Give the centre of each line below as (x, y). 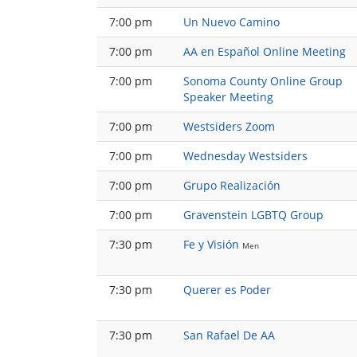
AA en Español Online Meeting (265, 52)
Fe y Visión (211, 245)
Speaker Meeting (228, 97)
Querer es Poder (227, 290)
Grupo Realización (232, 186)
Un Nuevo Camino (231, 22)
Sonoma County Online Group (263, 81)
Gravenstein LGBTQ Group (253, 215)
